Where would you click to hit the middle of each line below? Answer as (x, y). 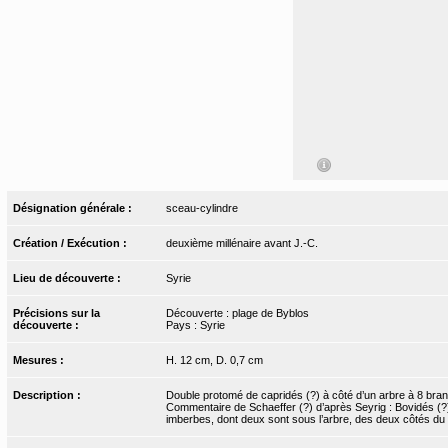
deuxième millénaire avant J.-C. (241, 243)
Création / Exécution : (72, 243)
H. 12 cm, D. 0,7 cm (214, 360)
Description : (49, 395)
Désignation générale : (74, 208)
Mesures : (40, 360)
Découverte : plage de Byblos (237, 313)
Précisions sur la (57, 313)
